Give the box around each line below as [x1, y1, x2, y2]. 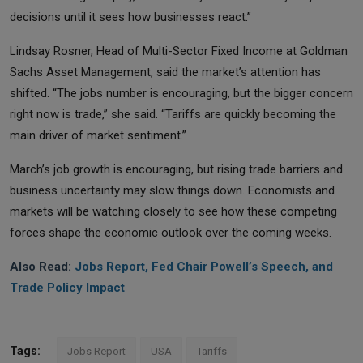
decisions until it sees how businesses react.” [10, 10, 251, 25]
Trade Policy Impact [10, 280, 125, 296]
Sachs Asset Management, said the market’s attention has [10, 65, 321, 80]
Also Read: [10, 259, 75, 275]
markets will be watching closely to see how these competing [10, 204, 337, 220]
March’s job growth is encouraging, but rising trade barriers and [10, 162, 343, 177]
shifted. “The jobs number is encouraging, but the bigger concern [10, 86, 353, 101]
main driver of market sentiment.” [10, 128, 186, 143]
